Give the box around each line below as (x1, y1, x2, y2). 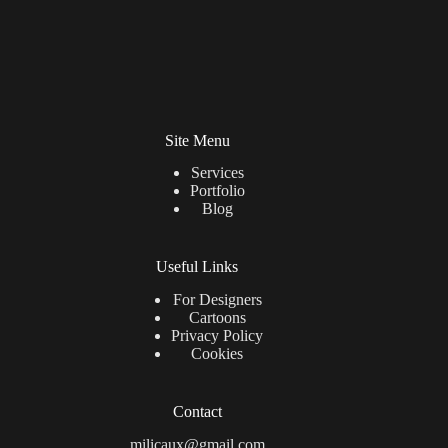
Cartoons (188, 309, 246, 327)
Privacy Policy (171, 327, 264, 345)
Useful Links (156, 258, 239, 276)
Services (190, 164, 244, 182)
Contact (172, 403, 222, 421)
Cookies (191, 345, 244, 363)
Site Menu (164, 131, 230, 149)
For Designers (172, 291, 262, 309)
